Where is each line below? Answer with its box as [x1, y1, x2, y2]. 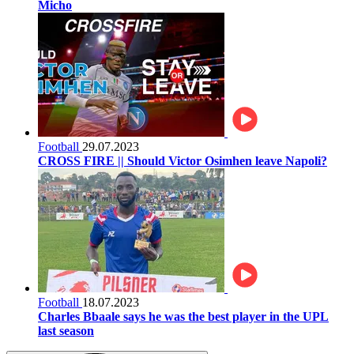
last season [38, 323, 94, 337]
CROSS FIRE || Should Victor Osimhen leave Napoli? [38, 153, 327, 168]
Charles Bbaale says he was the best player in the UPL [38, 309, 329, 323]
